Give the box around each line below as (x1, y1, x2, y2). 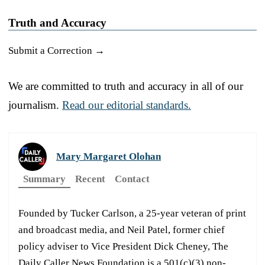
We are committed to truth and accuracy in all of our (8, 79, 243, 92)
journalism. (8, 98, 62, 111)
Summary (23, 173, 66, 185)
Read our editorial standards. (62, 98, 191, 111)
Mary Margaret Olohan (56, 150, 161, 162)
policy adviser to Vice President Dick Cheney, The (18, 240, 228, 252)
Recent (75, 173, 105, 185)
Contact (115, 173, 150, 185)
